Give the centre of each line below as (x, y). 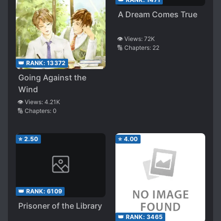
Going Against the (52, 77)
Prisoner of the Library (60, 205)
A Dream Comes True (158, 15)
